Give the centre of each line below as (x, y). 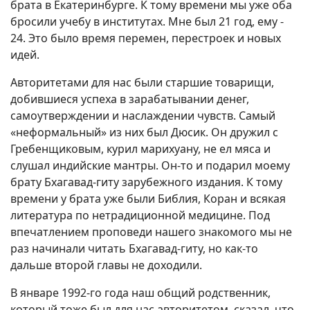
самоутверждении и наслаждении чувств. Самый (143, 116)
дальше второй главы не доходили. (106, 265)
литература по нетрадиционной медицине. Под (140, 215)
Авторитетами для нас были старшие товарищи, (142, 82)
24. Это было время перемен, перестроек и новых (146, 38)
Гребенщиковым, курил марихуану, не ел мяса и (140, 149)
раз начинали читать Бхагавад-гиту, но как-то (134, 248)
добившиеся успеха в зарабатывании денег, (130, 99)
